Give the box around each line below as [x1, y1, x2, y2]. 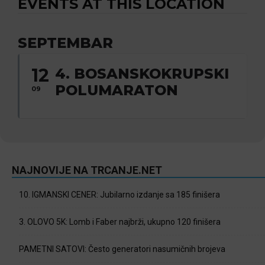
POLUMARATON [55, 82, 178, 99]
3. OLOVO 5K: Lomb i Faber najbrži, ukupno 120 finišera [19, 217, 221, 227]
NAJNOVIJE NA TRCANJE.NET [12, 164, 162, 176]
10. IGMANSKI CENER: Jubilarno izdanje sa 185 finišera [19, 190, 220, 199]
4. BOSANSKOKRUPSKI [55, 65, 229, 82]
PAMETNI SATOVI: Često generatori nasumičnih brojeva [19, 244, 225, 254]
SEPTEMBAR [18, 34, 113, 51]
